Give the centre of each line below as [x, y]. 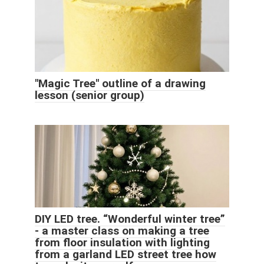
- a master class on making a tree [122, 231]
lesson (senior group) [90, 95]
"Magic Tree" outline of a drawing [120, 84]
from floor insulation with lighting [122, 243]
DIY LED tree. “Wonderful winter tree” [130, 219]
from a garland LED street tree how [126, 255]
